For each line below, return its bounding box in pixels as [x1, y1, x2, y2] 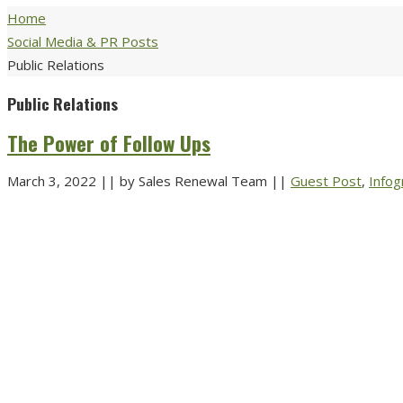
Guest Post [291, 171, 362, 190]
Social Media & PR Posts [7, 31, 158, 50]
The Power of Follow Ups [7, 127, 210, 158]
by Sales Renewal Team [116, 171, 271, 190]
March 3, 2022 [7, 171, 100, 190]
